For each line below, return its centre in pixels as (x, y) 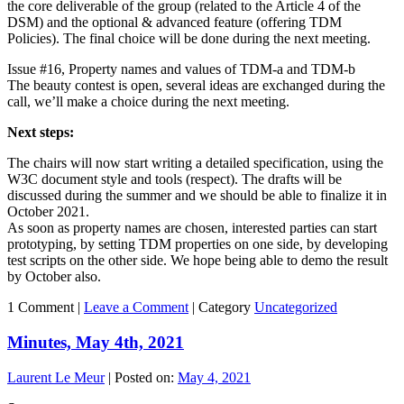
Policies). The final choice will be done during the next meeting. (189, 39)
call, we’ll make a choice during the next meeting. (148, 102)
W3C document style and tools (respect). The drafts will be (174, 179)
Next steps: (41, 133)
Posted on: (146, 377)
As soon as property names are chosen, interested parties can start (192, 228)
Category (225, 308)
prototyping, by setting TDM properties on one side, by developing (197, 244)
